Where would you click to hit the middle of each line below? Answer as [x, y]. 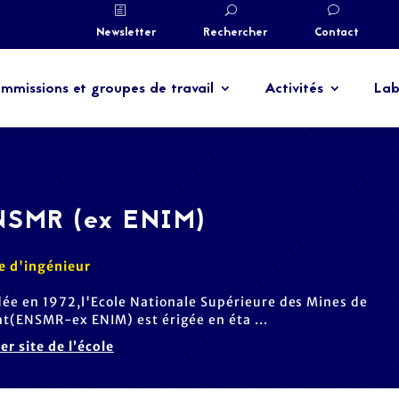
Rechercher [236, 33]
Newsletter [127, 33]
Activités [294, 89]
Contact [337, 33]
